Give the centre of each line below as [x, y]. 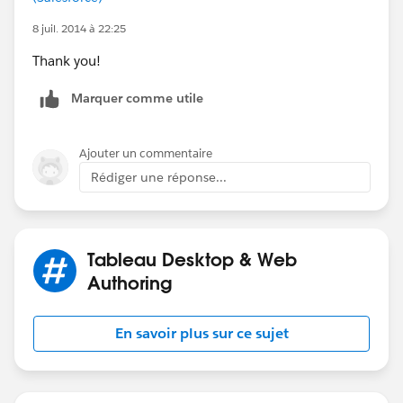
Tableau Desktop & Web [192, 259]
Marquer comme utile [137, 98]
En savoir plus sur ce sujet [201, 333]
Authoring [130, 282]
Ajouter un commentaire [146, 153]
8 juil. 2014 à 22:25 [79, 28]
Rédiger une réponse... [159, 177]
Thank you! [67, 60]
